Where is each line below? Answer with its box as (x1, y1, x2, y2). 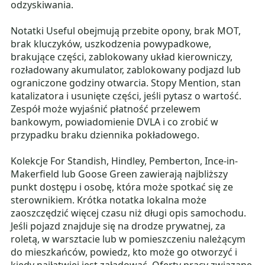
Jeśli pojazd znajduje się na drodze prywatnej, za (11, 219, 226, 232)
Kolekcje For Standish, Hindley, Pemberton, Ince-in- (11, 154, 238, 167)
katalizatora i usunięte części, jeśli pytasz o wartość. (11, 89, 242, 102)
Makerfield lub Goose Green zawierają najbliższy (11, 167, 228, 180)
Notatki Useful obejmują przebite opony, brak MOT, (11, 24, 241, 37)
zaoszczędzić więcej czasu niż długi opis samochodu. (11, 206, 247, 219)
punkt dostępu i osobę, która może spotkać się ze (11, 180, 234, 193)
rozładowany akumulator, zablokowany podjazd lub (11, 63, 241, 76)
